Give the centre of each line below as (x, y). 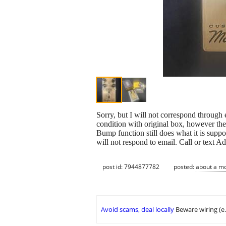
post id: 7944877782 (131, 166)
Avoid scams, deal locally (137, 210)
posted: (185, 166)
